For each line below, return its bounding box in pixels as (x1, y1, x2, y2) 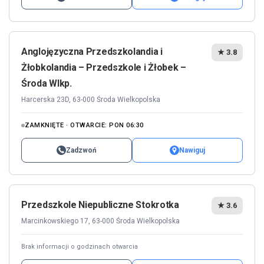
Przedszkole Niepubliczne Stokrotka (21, 199, 179, 210)
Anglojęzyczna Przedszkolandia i (21, 45, 163, 57)
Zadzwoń (66, 146, 97, 154)
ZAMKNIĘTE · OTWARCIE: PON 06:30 (25, 121, 144, 129)
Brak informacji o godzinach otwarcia (21, 242, 138, 250)
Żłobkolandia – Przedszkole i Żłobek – (21, 61, 186, 73)
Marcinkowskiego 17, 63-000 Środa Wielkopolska (21, 216, 180, 225)
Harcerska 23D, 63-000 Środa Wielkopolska (21, 95, 160, 104)
